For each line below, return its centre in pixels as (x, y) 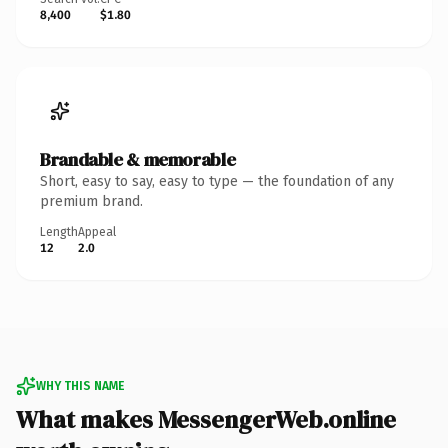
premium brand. (91, 201)
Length (59, 231)
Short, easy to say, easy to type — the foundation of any (217, 181)
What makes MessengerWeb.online (206, 419)
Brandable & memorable (138, 159)
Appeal (97, 231)
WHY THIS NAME (80, 385)
